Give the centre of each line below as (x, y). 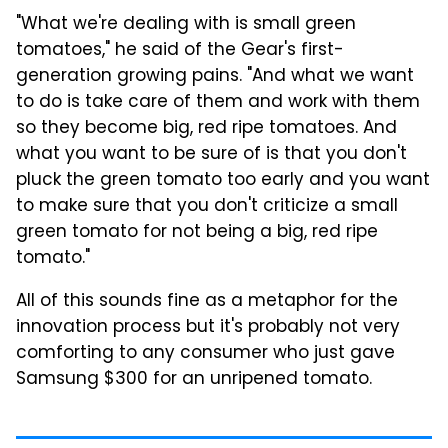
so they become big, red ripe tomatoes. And (206, 128)
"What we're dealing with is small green (186, 24)
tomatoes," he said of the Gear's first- (180, 50)
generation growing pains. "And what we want (215, 76)
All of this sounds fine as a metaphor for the (207, 301)
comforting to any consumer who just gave (205, 353)
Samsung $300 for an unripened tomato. (194, 379)
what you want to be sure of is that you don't (211, 154)
